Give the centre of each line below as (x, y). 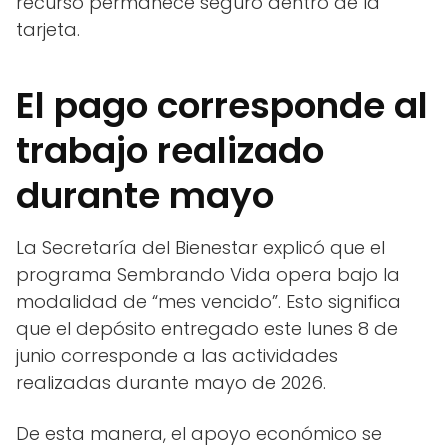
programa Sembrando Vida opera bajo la (208, 275)
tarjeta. (48, 30)
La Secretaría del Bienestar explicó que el (200, 248)
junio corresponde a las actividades (177, 356)
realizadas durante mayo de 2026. (171, 383)
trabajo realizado (170, 151)
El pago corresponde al (222, 106)
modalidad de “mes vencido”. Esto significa (208, 302)
